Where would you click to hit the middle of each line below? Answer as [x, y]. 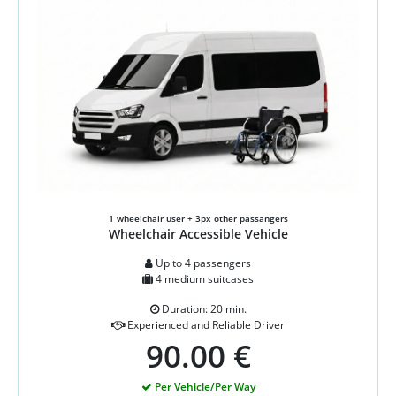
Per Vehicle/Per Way [203, 386]
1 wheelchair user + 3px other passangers [198, 218]
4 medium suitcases [203, 278]
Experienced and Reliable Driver [205, 324]
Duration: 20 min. [202, 308]
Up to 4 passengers [202, 263]
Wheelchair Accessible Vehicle [198, 233]
